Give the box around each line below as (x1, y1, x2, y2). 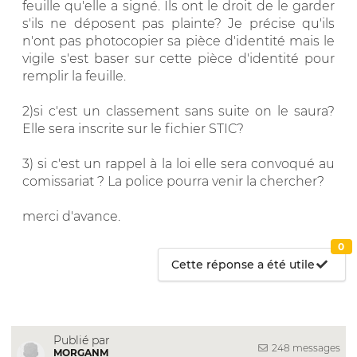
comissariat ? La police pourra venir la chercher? (22, 173, 324, 189)
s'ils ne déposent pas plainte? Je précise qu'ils (22, 15, 335, 31)
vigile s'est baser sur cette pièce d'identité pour (22, 50, 335, 66)
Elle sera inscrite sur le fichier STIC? (22, 120, 244, 136)
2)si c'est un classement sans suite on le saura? (22, 103, 335, 119)
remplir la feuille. (22, 68, 126, 84)
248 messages (269, 342, 340, 355)
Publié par (53, 332, 110, 347)
